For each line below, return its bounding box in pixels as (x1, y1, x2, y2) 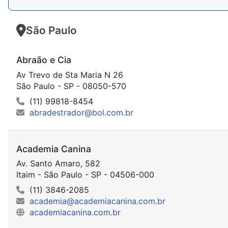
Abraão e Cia (16, 54, 71, 66)
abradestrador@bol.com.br (30, 107, 133, 118)
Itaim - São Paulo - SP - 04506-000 (16, 169, 154, 180)
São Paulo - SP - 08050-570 (16, 80, 126, 91)
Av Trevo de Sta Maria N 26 (16, 69, 123, 80)
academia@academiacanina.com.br (30, 195, 165, 206)
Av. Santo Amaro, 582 (16, 158, 100, 168)
